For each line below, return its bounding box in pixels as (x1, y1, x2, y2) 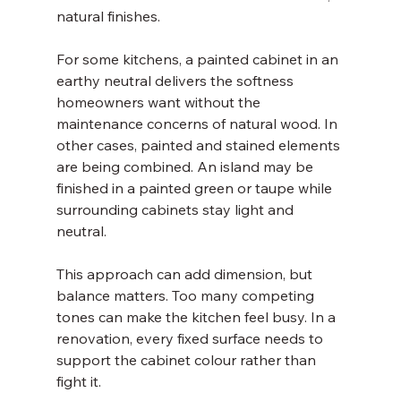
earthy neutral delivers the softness (55, 72, 297, 90)
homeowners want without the (55, 93, 264, 111)
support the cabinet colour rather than (55, 351, 320, 369)
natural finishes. (55, 7, 160, 25)
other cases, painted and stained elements (55, 136, 344, 154)
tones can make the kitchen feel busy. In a (55, 308, 339, 326)
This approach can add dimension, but (55, 265, 316, 283)
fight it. (55, 372, 101, 390)
